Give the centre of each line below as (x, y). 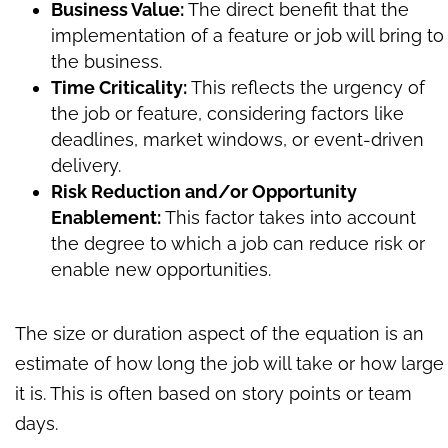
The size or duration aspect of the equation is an (219, 334)
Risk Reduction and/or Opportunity (204, 192)
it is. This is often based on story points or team (213, 394)
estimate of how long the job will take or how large (229, 364)
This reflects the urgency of (308, 88)
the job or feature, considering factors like (227, 114)
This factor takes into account (290, 218)
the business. (106, 62)
